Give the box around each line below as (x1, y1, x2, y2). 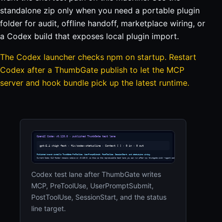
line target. (31, 204, 66, 213)
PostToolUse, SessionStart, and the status (31, 192, 166, 201)
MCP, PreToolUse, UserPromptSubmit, (31, 181, 154, 190)
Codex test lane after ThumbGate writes (31, 169, 161, 178)
